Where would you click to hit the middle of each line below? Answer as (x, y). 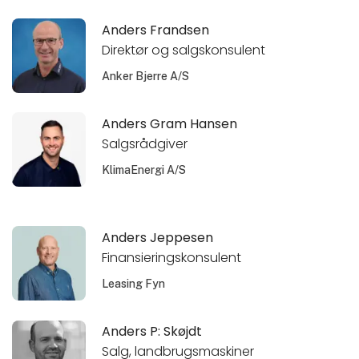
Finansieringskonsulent (172, 258)
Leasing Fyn (134, 284)
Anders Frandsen (156, 30)
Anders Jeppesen (158, 238)
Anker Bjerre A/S (146, 76)
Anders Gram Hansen (170, 124)
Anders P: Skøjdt (152, 332)
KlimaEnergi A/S (144, 169)
